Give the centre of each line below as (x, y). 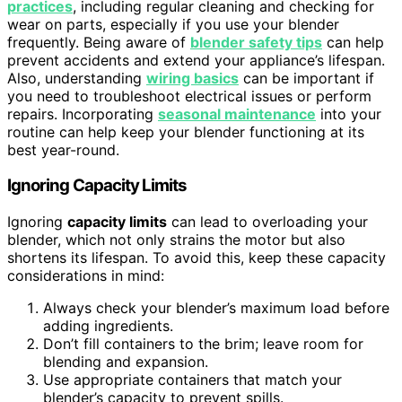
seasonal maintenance (237, 114)
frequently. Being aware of (99, 42)
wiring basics (192, 78)
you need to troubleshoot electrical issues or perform (189, 96)
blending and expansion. (126, 362)
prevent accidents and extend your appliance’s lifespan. (196, 60)
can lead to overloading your (267, 222)
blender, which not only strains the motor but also (176, 240)
